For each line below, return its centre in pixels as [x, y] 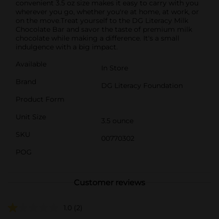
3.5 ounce [117, 120]
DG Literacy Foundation [142, 85]
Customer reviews [109, 182]
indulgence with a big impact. [67, 47]
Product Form [40, 99]
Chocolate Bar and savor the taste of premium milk [104, 29]
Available [31, 64]
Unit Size [31, 117]
